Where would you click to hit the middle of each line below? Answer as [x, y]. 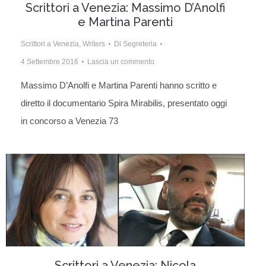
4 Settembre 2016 [50, 61]
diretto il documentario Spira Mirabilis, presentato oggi [124, 103]
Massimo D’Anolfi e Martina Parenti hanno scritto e [119, 85]
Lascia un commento [121, 61]
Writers [94, 44]
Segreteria [140, 44]
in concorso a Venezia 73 [69, 121]
